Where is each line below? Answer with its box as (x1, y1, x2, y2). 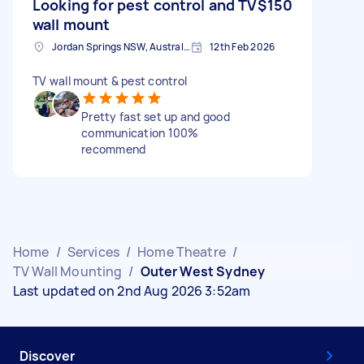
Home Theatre (137, 242, 226, 261)
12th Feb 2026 (210, 39, 275, 54)
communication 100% (81, 124, 199, 141)
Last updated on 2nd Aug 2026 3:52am (13, 281, 251, 300)
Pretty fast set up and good (81, 108, 230, 124)
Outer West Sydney (140, 262, 266, 280)
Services (67, 242, 119, 261)
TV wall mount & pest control (32, 72, 187, 89)
